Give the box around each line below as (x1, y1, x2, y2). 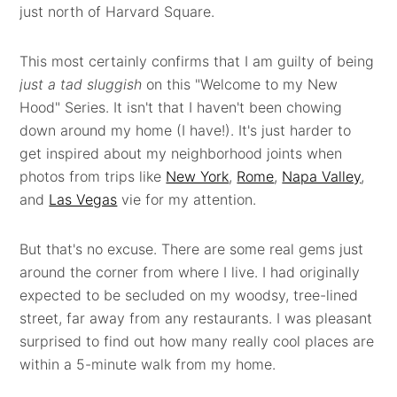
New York (166, 167, 230, 185)
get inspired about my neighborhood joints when (19, 144, 343, 162)
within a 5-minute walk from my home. (19, 355, 276, 373)
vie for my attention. (117, 191, 257, 208)
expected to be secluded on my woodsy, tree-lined (19, 286, 359, 304)
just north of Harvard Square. (19, 3, 215, 20)
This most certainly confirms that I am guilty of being (19, 52, 375, 70)
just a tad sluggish (19, 75, 143, 93)
